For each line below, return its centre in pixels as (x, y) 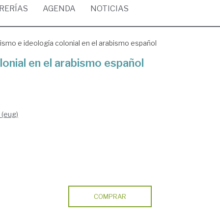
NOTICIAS (110, 9)
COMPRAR (110, 196)
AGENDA (59, 9)
